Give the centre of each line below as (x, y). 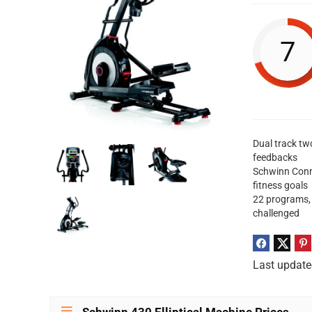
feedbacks (275, 158)
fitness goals (281, 186)
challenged (276, 213)
